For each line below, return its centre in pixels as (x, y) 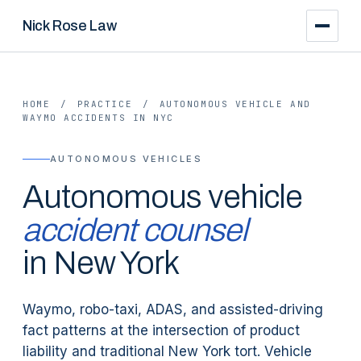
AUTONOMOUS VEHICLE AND (235, 104)
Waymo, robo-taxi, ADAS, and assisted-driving (173, 309)
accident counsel (135, 230)
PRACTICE (105, 104)
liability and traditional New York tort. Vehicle (167, 351)
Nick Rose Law (70, 25)
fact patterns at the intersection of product (161, 330)
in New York (101, 263)
